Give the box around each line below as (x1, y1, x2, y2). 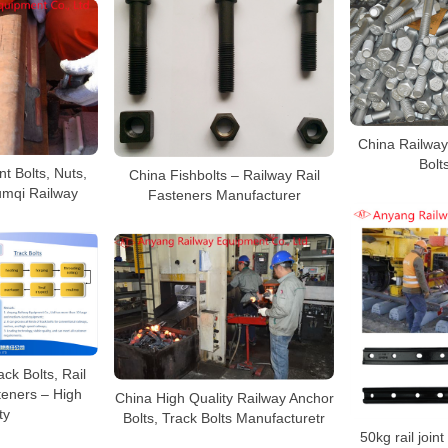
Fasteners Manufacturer (147, 186, 301, 203)
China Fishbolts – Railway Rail (128, 166, 320, 183)
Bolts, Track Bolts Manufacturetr (123, 409, 325, 426)
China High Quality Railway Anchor (114, 389, 334, 406)
